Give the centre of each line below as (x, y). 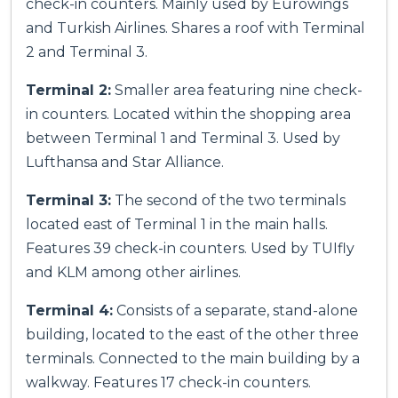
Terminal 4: (69, 311)
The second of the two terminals (228, 201)
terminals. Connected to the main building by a (193, 359)
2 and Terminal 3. (87, 52)
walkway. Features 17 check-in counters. (168, 383)
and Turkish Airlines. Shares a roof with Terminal (195, 28)
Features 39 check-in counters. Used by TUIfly (190, 249)
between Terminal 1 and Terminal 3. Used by (183, 139)
